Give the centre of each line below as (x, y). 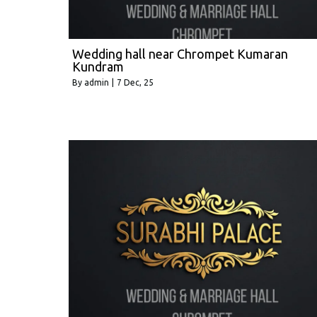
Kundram (98, 66)
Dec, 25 (139, 82)
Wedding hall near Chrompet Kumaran (180, 53)
